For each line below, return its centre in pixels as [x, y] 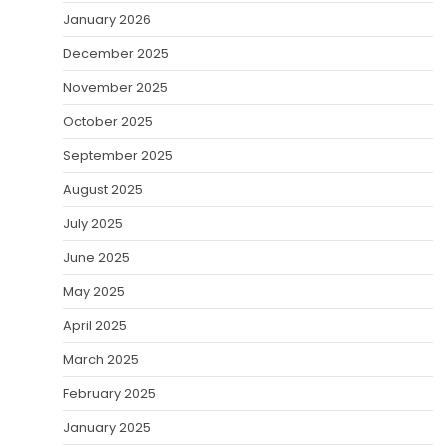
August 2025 [103, 189]
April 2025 [95, 325]
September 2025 [118, 155]
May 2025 [94, 291]
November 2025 [115, 87]
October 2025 [108, 121]
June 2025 [96, 257]
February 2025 [109, 393]
